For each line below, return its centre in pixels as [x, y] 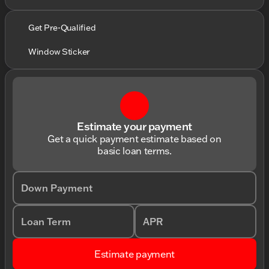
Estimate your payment [134, 126]
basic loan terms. [134, 151]
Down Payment [57, 188]
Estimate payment [134, 254]
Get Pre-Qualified [62, 28]
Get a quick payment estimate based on [134, 139]
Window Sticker [59, 52]
